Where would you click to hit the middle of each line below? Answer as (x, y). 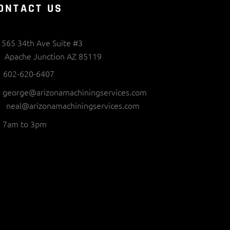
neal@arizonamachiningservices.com (73, 105)
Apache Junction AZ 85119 (53, 56)
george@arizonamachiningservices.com (75, 92)
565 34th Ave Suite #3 (42, 43)
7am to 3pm (25, 123)
